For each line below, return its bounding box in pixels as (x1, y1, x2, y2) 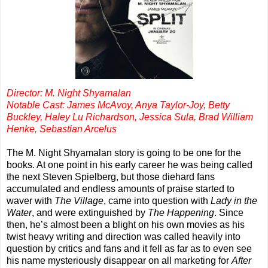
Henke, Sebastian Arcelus (7, 124, 117, 135)
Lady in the (211, 196, 257, 206)
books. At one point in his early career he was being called (7, 160, 252, 170)
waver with (7, 196, 54, 206)
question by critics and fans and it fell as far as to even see (7, 243, 252, 254)
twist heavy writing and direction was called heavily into (7, 232, 240, 242)
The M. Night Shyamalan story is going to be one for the (7, 148, 241, 159)
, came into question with (103, 196, 211, 206)
